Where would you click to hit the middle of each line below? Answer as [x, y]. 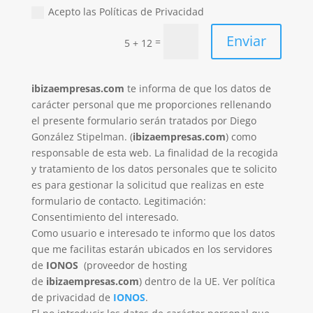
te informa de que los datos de [197, 88]
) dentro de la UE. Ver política [207, 281]
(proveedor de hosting [132, 265]
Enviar [247, 41]
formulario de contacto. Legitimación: [118, 201]
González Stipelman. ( [82, 136]
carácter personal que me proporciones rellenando [151, 104]
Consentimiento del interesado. [105, 217]
